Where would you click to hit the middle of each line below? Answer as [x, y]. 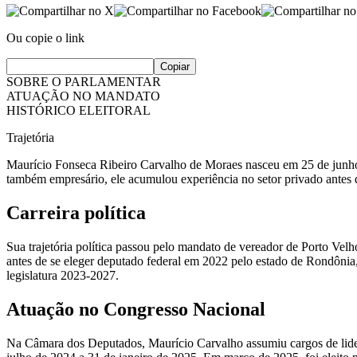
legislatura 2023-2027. [63, 276]
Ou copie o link [45, 38]
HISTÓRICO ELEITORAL [78, 111]
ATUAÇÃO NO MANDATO [83, 96]
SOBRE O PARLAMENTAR [84, 82]
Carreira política [76, 213]
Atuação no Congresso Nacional [136, 310]
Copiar [175, 67]
